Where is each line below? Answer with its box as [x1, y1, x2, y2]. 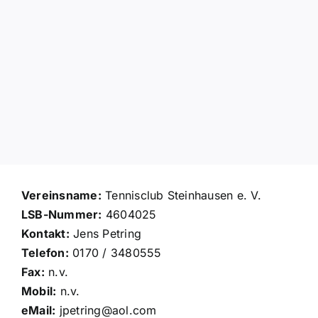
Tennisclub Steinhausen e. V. [101, 188, 261, 202]
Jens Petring [69, 226, 142, 241]
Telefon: [21, 246, 69, 260]
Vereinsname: [21, 188, 102, 202]
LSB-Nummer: [21, 207, 102, 221]
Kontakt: [21, 226, 70, 241]
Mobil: [21, 284, 57, 298]
